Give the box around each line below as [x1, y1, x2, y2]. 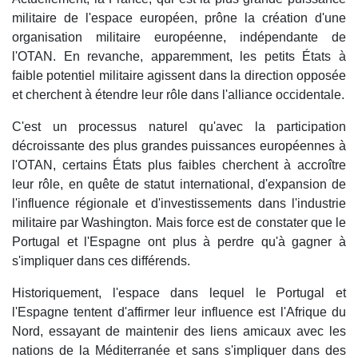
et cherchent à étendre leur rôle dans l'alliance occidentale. [12, 88, 344, 102]
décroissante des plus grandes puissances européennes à [12, 139, 346, 153]
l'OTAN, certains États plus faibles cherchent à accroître [12, 158, 346, 173]
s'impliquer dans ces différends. [12, 254, 190, 268]
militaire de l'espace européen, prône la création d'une [12, 11, 346, 26]
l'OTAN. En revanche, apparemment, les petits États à [12, 50, 346, 64]
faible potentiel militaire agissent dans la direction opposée [12, 69, 346, 83]
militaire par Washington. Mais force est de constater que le [12, 216, 346, 230]
